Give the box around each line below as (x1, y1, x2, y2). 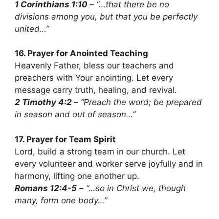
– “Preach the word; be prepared (74, 97, 202, 108)
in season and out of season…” (15, 109, 135, 120)
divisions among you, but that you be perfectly (15, 11, 197, 22)
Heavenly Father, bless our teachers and (15, 61, 174, 71)
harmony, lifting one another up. (15, 171, 139, 181)
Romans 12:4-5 (15, 183, 77, 193)
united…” (15, 23, 49, 34)
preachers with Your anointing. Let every (15, 73, 173, 83)
